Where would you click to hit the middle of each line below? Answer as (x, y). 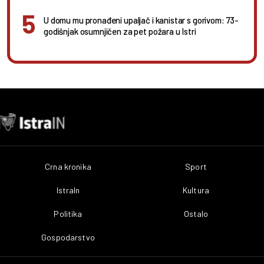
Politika (68, 214)
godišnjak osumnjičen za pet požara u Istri (120, 31)
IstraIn (68, 190)
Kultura (196, 190)
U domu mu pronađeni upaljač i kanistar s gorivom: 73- (141, 20)
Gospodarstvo (68, 237)
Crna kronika (68, 167)
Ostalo (196, 214)
